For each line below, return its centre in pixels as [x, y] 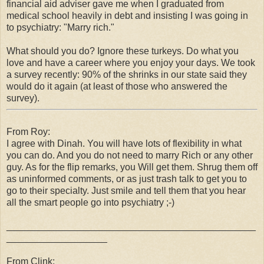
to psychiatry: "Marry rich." [60, 27]
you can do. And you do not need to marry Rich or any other [130, 156]
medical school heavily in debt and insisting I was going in [127, 15]
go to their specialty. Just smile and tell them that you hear [126, 191]
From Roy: [28, 132]
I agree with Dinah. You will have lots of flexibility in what [124, 144]
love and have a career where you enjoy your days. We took [131, 62]
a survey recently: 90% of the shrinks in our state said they [127, 74]
